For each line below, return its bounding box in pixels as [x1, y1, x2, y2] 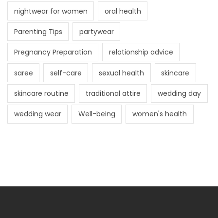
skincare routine [14, 89, 69, 99]
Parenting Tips [14, 26, 62, 36]
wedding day [157, 89, 201, 99]
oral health [104, 6, 141, 16]
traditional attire [85, 89, 141, 99]
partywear [79, 26, 114, 36]
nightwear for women [14, 6, 88, 16]
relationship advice [109, 47, 173, 57]
